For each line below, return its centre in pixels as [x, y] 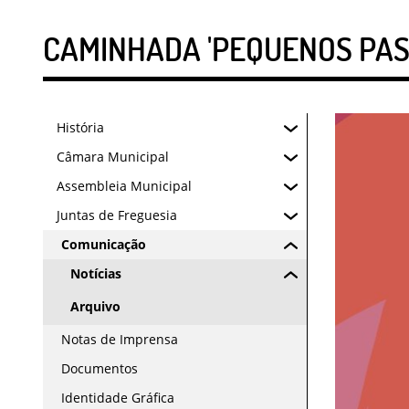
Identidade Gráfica [118, 398]
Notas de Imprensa [120, 339]
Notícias [96, 273]
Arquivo [95, 306]
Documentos [100, 368]
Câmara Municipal [113, 157]
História [80, 127]
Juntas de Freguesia [117, 215]
